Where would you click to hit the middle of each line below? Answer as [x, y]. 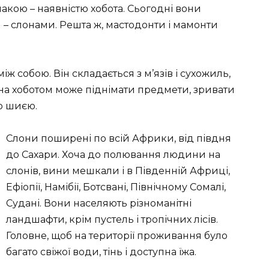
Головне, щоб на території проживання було [117, 236]
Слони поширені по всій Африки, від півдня [119, 139]
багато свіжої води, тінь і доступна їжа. [101, 252]
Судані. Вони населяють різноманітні [99, 204]
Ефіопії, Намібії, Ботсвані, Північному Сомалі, [116, 187]
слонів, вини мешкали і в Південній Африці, [118, 171]
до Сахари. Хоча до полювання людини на [113, 155]
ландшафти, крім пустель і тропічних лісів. [112, 220]
